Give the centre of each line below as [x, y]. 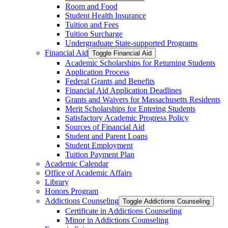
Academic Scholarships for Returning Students [140, 63]
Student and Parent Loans [106, 136]
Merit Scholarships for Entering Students [130, 108]
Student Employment [99, 145]
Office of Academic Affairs [88, 173]
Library [57, 182]
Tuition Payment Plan [100, 154]
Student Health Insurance [106, 15]
